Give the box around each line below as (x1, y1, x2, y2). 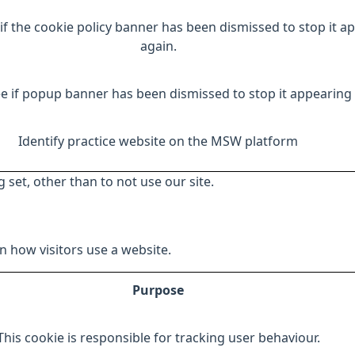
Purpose (132, 284, 184, 296)
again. (139, 40, 177, 52)
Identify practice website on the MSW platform (18, 135, 298, 147)
